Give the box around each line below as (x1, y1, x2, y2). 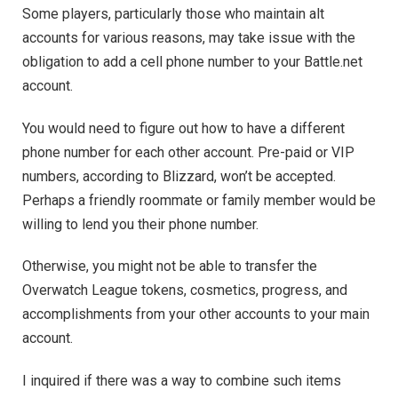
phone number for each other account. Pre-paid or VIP (22, 143, 354, 161)
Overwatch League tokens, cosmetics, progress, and (22, 282, 347, 299)
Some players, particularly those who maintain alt (22, 4, 324, 22)
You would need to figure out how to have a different (22, 119, 345, 137)
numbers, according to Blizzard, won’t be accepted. (22, 167, 336, 185)
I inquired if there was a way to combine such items (22, 371, 341, 389)
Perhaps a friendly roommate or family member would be (22, 191, 376, 209)
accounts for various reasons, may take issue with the (22, 28, 355, 46)
